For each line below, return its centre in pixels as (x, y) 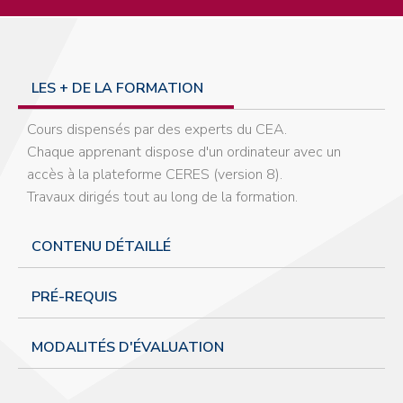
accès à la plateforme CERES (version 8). (155, 174)
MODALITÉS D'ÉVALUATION (128, 347)
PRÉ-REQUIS (74, 296)
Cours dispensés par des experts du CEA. (157, 129)
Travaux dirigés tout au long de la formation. (162, 197)
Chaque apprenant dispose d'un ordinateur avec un (184, 152)
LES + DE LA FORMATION (117, 88)
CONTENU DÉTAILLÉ (101, 246)
